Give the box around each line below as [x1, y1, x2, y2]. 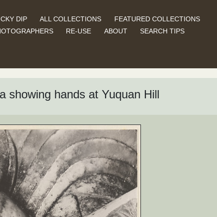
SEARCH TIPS [140, 27, 185, 35]
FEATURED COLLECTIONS [114, 15, 200, 23]
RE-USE [66, 27, 92, 35]
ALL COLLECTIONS [40, 15, 102, 23]
